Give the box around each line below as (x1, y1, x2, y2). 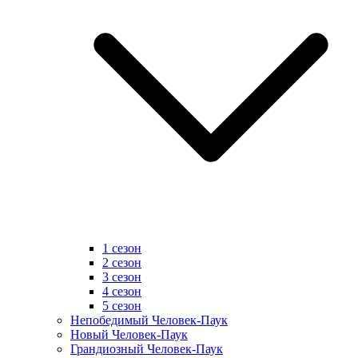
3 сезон (102, 270, 141, 284)
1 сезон (102, 241, 141, 256)
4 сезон (102, 284, 141, 299)
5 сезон (102, 299, 141, 313)
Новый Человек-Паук (70, 328, 188, 342)
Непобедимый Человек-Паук (70, 313, 228, 328)
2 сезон (102, 256, 141, 270)
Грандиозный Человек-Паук (70, 342, 223, 356)
